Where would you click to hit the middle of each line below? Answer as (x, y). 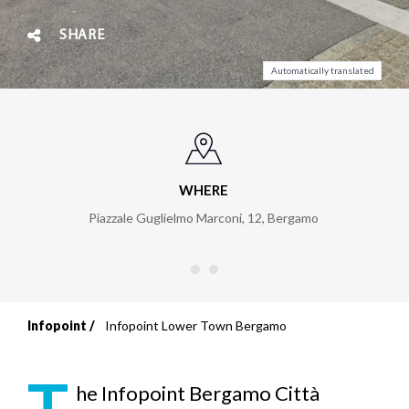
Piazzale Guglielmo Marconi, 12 (176, 217)
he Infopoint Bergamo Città (197, 393)
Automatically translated (322, 71)
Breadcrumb (125, 346)
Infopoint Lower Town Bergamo (196, 325)
